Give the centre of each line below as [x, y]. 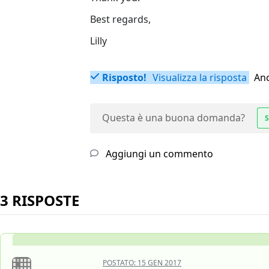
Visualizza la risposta [198, 78]
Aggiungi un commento [158, 154]
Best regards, [120, 20]
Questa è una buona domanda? [174, 118]
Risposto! [124, 78]
